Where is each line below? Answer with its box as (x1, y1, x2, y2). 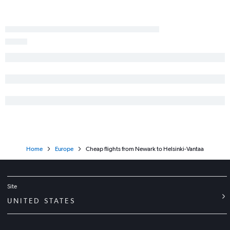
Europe (55, 145, 73, 153)
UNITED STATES (7, 197, 75, 205)
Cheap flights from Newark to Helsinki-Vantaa (86, 145, 204, 153)
